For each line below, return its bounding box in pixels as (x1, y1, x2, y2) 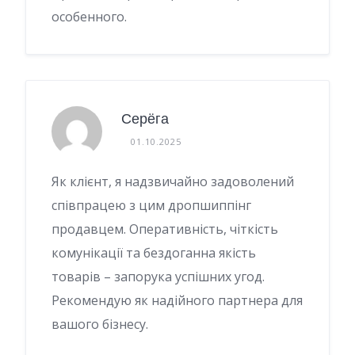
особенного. (52, 7, 127, 25)
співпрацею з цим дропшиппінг (52, 196, 251, 214)
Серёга (121, 109, 169, 129)
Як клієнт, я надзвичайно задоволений (52, 172, 294, 190)
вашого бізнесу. (52, 315, 148, 333)
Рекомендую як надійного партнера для (52, 291, 303, 309)
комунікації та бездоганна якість (52, 243, 256, 261)
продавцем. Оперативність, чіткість (52, 219, 278, 238)
